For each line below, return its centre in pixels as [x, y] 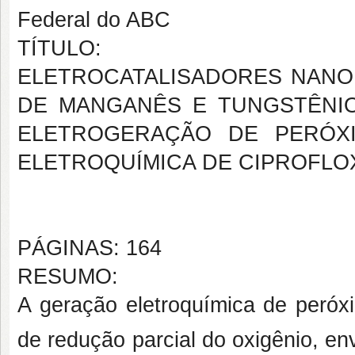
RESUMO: [68, 277]
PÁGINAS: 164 [90, 248]
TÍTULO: [59, 48]
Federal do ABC [94, 20]
